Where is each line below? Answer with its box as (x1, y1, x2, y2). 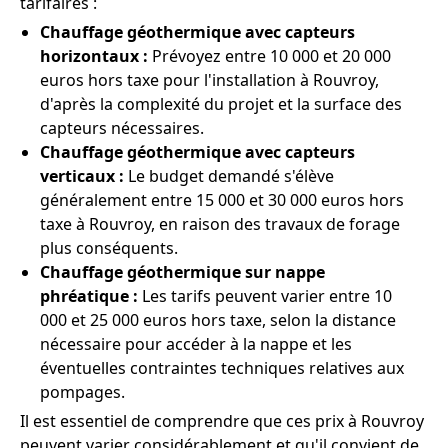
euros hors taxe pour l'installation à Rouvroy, (40, 68, 379, 91)
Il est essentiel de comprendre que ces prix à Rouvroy (20, 409, 424, 432)
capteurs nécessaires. (40, 116, 204, 139)
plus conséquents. (40, 236, 178, 259)
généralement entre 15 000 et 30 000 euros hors (40, 188, 404, 211)
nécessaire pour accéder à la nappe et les (40, 332, 352, 355)
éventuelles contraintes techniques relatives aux (40, 356, 404, 379)
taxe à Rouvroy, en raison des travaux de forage (40, 212, 400, 235)
